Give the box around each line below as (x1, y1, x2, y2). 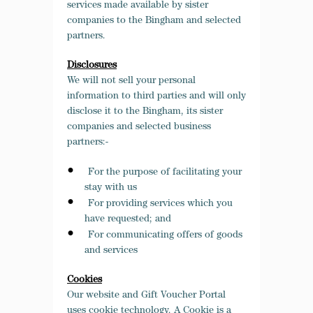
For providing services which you (88, 199, 233, 209)
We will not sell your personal (67, 76, 196, 86)
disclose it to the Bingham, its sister (67, 107, 223, 117)
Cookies (67, 275, 102, 285)
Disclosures (67, 61, 117, 71)
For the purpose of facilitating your (88, 168, 242, 177)
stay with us (85, 183, 137, 193)
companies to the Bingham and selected (67, 16, 241, 26)
